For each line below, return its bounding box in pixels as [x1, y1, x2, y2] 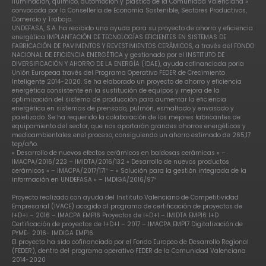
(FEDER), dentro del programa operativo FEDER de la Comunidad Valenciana [12, 246, 246, 255]
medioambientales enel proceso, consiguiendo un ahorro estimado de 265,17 [12, 130, 251, 140]
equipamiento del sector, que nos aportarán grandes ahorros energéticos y [12, 121, 246, 131]
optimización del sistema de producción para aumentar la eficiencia [12, 94, 226, 104]
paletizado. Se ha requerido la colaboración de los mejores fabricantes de [12, 112, 240, 122]
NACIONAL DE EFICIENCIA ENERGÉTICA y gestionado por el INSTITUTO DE [12, 50, 224, 59]
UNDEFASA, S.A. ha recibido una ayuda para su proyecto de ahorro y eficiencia [12, 23, 253, 33]
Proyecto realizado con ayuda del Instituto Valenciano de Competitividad [12, 192, 239, 202]
